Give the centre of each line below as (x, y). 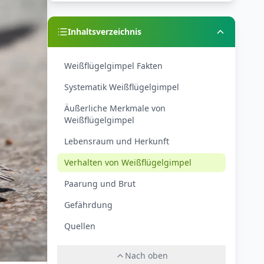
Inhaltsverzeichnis (105, 32)
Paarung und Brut (100, 184)
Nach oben (146, 255)
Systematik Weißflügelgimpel (122, 87)
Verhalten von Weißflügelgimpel (128, 162)
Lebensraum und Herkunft (117, 141)
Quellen (80, 226)
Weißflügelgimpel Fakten (113, 66)
